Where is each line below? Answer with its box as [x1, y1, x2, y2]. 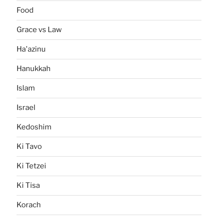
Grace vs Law [17, 25, 62, 35]
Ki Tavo [17, 142, 42, 151]
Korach [17, 200, 41, 210]
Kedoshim [17, 123, 52, 132]
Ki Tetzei [17, 162, 47, 171]
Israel [17, 103, 36, 112]
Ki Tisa [17, 181, 40, 190]
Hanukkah [17, 64, 51, 73]
